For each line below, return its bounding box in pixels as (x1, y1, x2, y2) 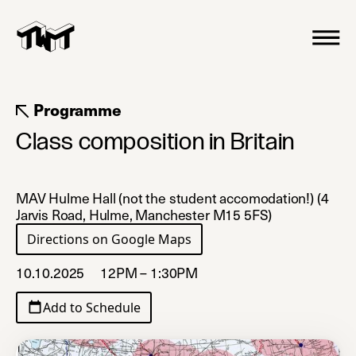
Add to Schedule (43, 298, 141, 316)
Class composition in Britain (16, 128, 295, 157)
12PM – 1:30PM (100, 263, 198, 282)
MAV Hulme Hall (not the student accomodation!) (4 (16, 188, 329, 207)
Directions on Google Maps (27, 230, 192, 248)
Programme (29, 97, 122, 121)
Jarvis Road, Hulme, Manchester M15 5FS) (16, 204, 273, 224)
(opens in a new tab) (192, 230, 313, 248)
